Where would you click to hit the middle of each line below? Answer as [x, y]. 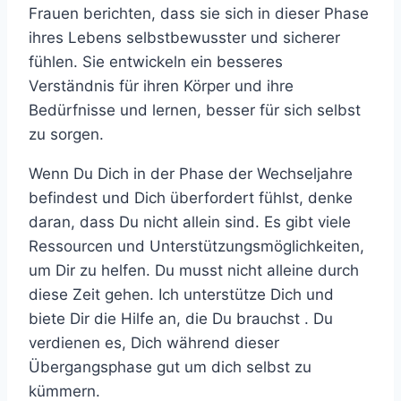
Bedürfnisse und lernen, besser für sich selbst [195, 111]
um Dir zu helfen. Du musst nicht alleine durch [194, 271]
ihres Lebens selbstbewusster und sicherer [184, 38]
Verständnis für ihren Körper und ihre [161, 86]
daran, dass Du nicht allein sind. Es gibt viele [190, 222]
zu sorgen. [66, 135]
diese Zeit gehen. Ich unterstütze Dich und [181, 295]
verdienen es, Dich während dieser [154, 343]
